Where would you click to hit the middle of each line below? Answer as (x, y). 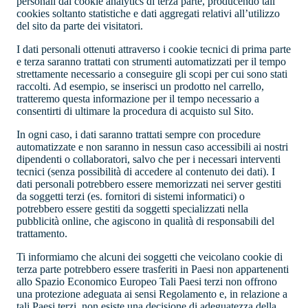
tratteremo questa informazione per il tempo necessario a (138, 99)
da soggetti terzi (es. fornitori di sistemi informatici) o (131, 197)
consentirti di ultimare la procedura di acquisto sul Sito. (135, 111)
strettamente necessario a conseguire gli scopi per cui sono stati (152, 74)
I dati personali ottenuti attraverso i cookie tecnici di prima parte (154, 49)
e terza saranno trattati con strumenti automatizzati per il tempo (151, 62)
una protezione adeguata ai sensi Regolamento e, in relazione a (152, 294)
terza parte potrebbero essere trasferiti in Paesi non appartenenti (153, 269)
